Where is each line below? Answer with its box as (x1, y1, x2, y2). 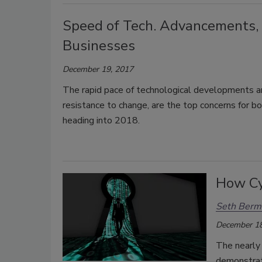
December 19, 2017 (63, 63, 133, 75)
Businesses (63, 36, 135, 55)
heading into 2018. (63, 113, 140, 127)
